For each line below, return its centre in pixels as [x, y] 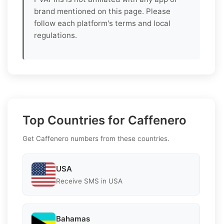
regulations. [55, 35]
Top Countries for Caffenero [104, 120]
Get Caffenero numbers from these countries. [96, 139]
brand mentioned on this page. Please [102, 11]
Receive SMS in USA [89, 181]
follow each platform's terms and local [102, 23]
